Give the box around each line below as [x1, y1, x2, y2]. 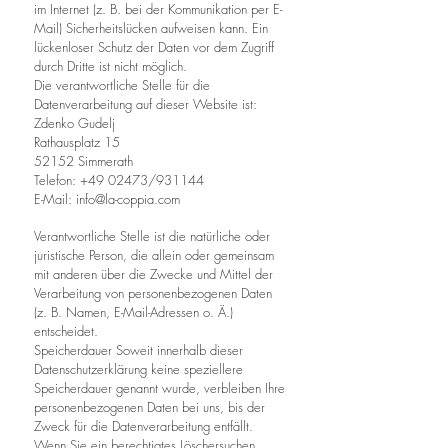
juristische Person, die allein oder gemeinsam [34, 246, 274, 264]
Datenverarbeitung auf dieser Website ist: [34, 95, 257, 113]
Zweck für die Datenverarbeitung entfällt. [34, 417, 253, 435]
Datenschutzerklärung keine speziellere [34, 360, 243, 378]
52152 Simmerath [34, 152, 133, 170]
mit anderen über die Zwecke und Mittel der [34, 265, 273, 283]
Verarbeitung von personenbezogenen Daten [34, 284, 272, 302]
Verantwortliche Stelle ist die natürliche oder [34, 227, 270, 245]
